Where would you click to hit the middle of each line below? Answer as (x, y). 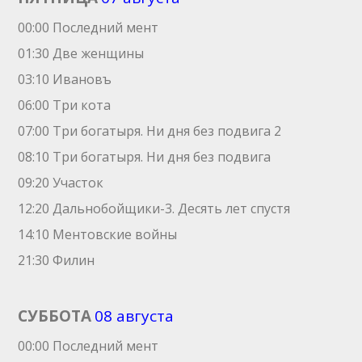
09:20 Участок (61, 183)
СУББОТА (55, 316)
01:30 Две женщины (81, 53)
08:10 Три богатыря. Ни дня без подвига (145, 157)
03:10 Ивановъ (65, 79)
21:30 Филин (57, 260)
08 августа (135, 316)
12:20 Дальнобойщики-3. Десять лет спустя (154, 208)
